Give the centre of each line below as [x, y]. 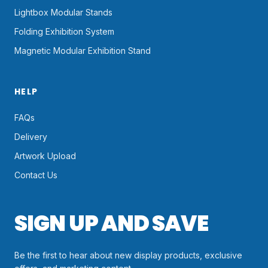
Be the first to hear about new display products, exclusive [128, 255]
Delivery [31, 137]
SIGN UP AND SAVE [111, 224]
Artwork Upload [45, 156]
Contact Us [36, 175]
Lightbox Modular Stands [63, 13]
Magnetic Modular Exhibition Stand [83, 51]
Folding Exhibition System [64, 32]
